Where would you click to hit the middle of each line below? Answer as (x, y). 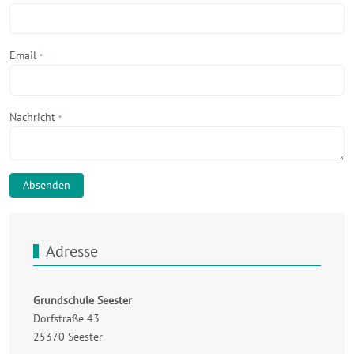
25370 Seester (68, 336)
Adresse (72, 251)
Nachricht (34, 117)
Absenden (47, 185)
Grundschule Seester (83, 300)
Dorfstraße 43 (66, 318)
